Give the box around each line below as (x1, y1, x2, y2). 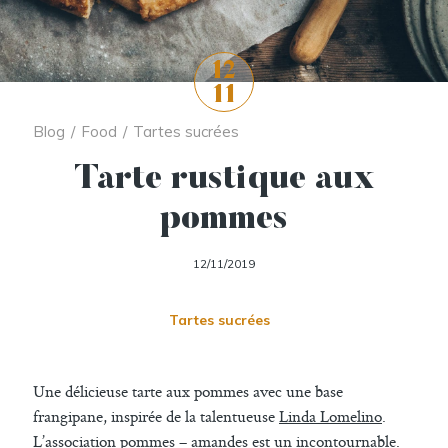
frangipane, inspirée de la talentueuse (33, 405, 279, 427)
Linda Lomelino (279, 405, 382, 427)
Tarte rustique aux (73, 164, 375, 197)
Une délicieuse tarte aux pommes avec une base (33, 380, 343, 402)
